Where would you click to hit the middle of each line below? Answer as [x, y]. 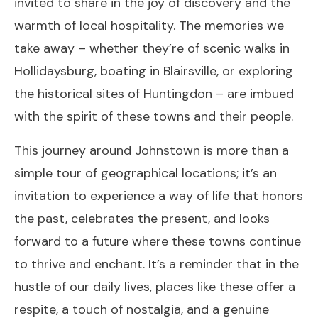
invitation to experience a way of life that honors [159, 196]
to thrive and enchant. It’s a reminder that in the [157, 264]
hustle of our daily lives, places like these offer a [155, 286]
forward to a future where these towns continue [158, 241]
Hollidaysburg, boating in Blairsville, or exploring [154, 71]
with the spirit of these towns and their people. [154, 116]
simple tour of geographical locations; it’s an [146, 173]
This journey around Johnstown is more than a [152, 150]
